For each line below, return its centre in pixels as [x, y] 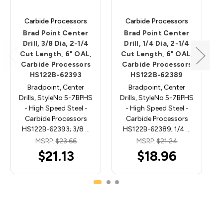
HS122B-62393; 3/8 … [56, 129]
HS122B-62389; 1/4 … [157, 129]
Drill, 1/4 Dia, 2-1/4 [157, 44]
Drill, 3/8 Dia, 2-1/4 [56, 44]
